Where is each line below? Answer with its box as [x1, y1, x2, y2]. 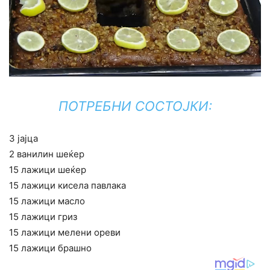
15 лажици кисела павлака [9, 180, 126, 192]
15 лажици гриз [9, 211, 77, 223]
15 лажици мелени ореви [9, 227, 121, 239]
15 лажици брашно [9, 242, 92, 254]
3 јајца [9, 133, 38, 145]
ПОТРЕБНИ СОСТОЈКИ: [58, 98, 212, 115]
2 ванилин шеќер [9, 148, 84, 160]
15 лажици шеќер [9, 164, 86, 176]
